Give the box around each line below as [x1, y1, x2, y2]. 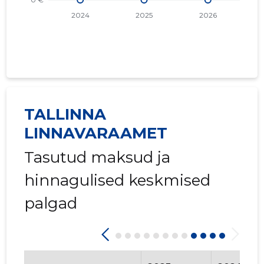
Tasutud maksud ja [24, 148, 171, 167]
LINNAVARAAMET [24, 124, 168, 143]
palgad [24, 194, 78, 213]
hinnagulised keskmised [24, 171, 211, 190]
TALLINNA [24, 105, 107, 124]
